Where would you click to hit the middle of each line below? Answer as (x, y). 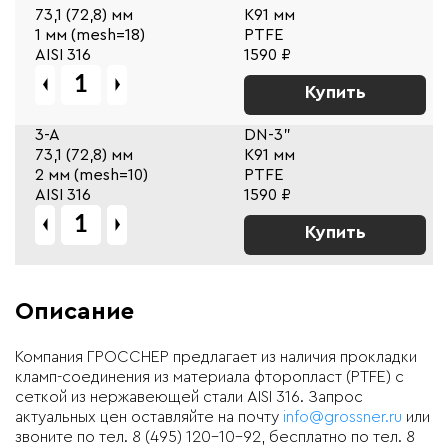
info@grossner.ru (342, 416)
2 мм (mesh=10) (91, 174)
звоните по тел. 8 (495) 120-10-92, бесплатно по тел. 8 (215, 436)
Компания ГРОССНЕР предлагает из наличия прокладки (216, 356)
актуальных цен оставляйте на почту (149, 416)
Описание (74, 311)
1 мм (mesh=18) (90, 34)
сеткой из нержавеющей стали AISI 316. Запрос (189, 396)
